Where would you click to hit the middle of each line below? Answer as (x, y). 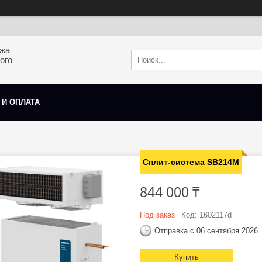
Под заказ (157, 215)
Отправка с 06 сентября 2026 (206, 230)
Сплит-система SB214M (191, 162)
